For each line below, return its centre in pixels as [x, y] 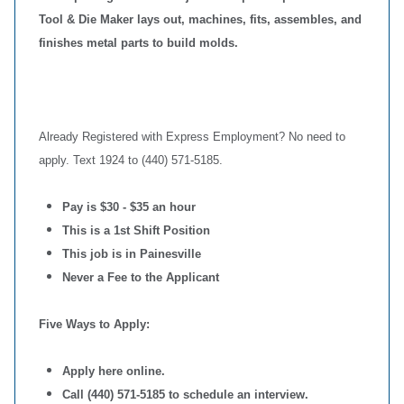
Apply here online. [114, 371]
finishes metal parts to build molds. [138, 43]
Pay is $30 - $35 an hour [131, 207]
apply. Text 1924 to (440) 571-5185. [133, 160]
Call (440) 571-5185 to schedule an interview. [185, 395]
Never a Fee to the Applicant [141, 277]
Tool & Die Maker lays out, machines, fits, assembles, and [200, 19]
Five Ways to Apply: [96, 324]
